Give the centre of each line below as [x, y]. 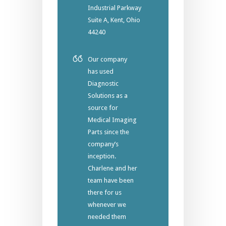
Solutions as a [108, 96]
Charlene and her [112, 168]
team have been [111, 181]
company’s [103, 144]
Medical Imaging [112, 120]
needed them [107, 217]
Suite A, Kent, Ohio [114, 20]
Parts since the [108, 132]
